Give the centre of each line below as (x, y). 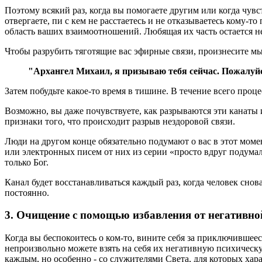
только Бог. (27, 162)
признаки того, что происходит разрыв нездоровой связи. (120, 121)
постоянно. (27, 192)
